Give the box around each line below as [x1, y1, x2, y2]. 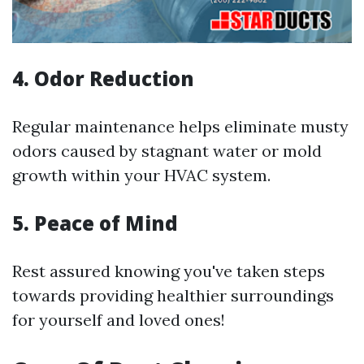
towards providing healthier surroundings [12, 285, 334, 306]
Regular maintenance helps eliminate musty [12, 116, 349, 137]
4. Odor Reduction [12, 65, 194, 93]
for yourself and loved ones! [12, 310, 225, 331]
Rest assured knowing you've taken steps [12, 261, 325, 282]
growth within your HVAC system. [12, 165, 271, 186]
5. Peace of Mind [12, 210, 178, 237]
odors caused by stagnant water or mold [12, 141, 322, 162]
